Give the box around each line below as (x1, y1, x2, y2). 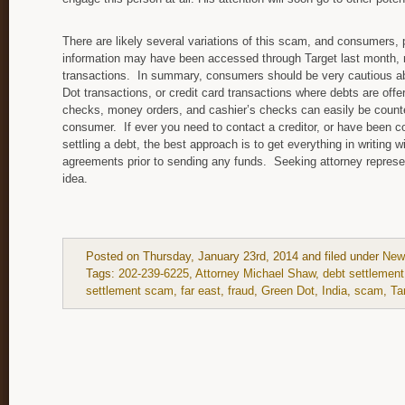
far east (181, 283, 221, 297)
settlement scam (86, 283, 174, 297)
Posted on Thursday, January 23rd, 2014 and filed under (86, 249, 382, 263)
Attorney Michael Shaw (195, 266, 316, 280)
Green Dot (261, 283, 315, 297)
